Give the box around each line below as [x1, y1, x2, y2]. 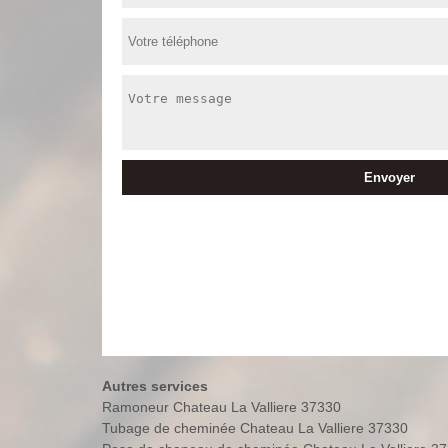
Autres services [102, 377, 208, 394]
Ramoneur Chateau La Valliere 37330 [102, 398, 341, 415]
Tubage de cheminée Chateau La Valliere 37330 [102, 419, 408, 436]
